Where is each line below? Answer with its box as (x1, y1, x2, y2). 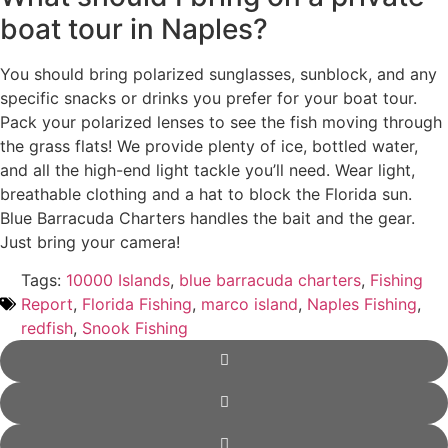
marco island (201, 293, 298, 314)
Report (21, 293, 73, 314)
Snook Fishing (82, 317, 188, 338)
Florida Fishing (82, 293, 192, 314)
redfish (21, 317, 73, 338)
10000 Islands (66, 269, 170, 290)
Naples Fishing (307, 293, 417, 314)
